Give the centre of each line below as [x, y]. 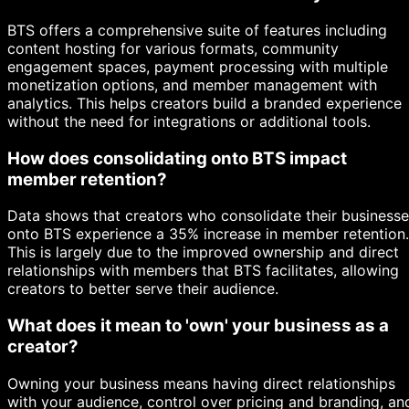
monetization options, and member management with [192, 84]
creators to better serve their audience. [143, 289]
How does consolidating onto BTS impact [177, 158]
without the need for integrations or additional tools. [189, 121]
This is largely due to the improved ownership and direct [203, 252]
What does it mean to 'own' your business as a [198, 326]
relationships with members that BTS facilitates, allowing [203, 271]
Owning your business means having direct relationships [201, 383]
